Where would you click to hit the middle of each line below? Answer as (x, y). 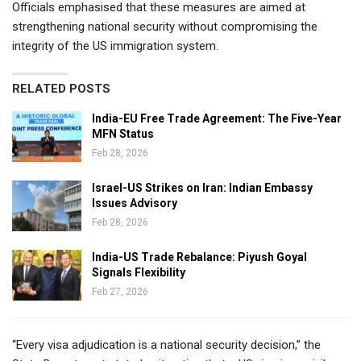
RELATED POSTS (61, 88)
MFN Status (123, 133)
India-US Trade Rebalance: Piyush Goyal (199, 257)
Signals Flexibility (139, 272)
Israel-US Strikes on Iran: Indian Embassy (202, 187)
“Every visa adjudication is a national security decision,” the (166, 344)
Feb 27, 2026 (120, 291)
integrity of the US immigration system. (115, 46)
